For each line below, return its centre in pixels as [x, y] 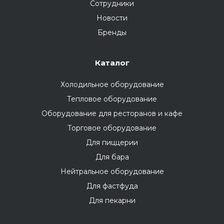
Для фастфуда [112, 186]
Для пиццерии [112, 143]
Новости [112, 18]
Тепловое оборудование [112, 99]
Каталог [112, 63]
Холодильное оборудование [112, 85]
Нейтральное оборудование [112, 172]
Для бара [112, 157]
